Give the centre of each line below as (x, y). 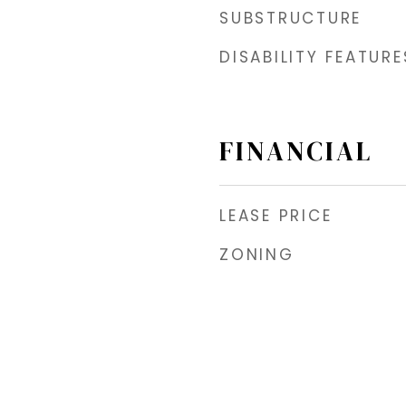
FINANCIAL (296, 151)
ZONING (257, 254)
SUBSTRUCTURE (290, 18)
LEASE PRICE (276, 215)
